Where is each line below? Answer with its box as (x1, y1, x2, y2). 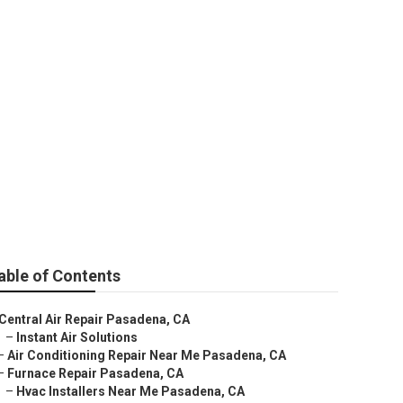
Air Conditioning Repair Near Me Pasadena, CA (7, 348, 286, 363)
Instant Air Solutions (16, 330, 138, 345)
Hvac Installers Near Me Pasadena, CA (16, 384, 245, 399)
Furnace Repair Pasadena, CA (7, 366, 184, 381)
